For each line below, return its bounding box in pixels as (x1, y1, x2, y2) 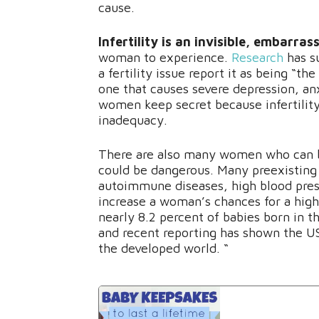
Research (231, 50, 283, 66)
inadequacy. (98, 113, 167, 128)
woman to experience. (98, 50, 231, 66)
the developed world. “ (98, 241, 229, 256)
